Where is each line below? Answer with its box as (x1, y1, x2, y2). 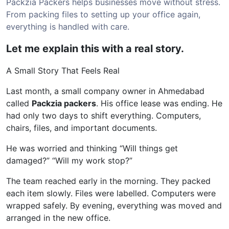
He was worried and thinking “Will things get (6, 143, 178, 154)
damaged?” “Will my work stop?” (6, 155, 132, 166)
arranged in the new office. (6, 213, 110, 223)
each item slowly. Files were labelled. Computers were (6, 188, 216, 199)
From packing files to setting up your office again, (6, 9, 200, 20)
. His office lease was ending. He (96, 98, 222, 109)
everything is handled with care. (6, 21, 129, 32)
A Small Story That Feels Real (6, 65, 120, 76)
